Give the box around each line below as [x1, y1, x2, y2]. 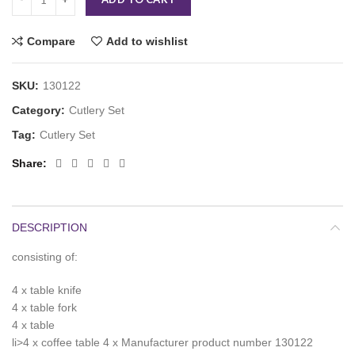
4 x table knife [12, 284, 82, 297]
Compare [27, 35, 75, 48]
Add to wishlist [106, 35, 188, 48]
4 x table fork [12, 301, 77, 315]
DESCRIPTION [12, 221, 87, 235]
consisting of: [12, 250, 78, 264]
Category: [12, 104, 68, 117]
